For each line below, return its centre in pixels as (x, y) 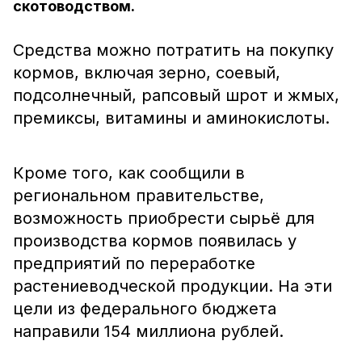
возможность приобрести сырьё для (164, 218)
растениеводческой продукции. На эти (173, 286)
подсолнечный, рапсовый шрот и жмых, (176, 95)
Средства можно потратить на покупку (173, 50)
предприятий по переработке (134, 263)
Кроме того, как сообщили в (129, 173)
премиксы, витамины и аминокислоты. (171, 118)
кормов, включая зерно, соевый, (147, 73)
